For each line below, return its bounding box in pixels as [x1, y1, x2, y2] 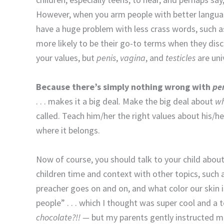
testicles [165, 51, 195, 63]
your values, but [36, 51, 96, 63]
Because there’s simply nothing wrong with [36, 80, 212, 92]
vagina [120, 51, 145, 63]
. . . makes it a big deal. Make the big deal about [36, 95, 215, 107]
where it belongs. [36, 124, 100, 136]
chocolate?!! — [36, 211, 91, 223]
